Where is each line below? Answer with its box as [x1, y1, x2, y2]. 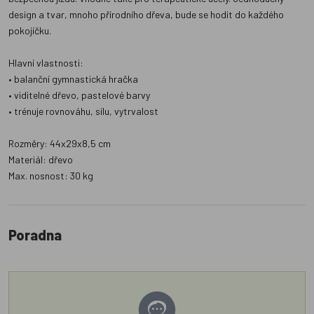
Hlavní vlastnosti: [8, 57, 83, 69]
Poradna [8, 226, 62, 244]
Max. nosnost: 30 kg [8, 170, 93, 182]
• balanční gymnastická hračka [8, 73, 138, 86]
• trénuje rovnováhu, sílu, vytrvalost [8, 105, 158, 118]
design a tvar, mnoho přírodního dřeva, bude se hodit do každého [8, 8, 284, 21]
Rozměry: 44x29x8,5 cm [8, 137, 111, 150]
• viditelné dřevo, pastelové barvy [8, 89, 150, 102]
